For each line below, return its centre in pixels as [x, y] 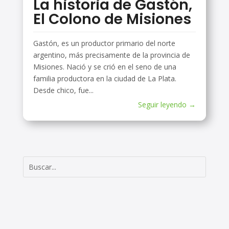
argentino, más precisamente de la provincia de [111, 55]
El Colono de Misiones [112, 19]
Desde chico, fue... [63, 90]
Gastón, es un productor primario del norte [104, 43]
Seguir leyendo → [167, 104]
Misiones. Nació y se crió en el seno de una [105, 66]
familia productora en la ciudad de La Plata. [105, 78]
